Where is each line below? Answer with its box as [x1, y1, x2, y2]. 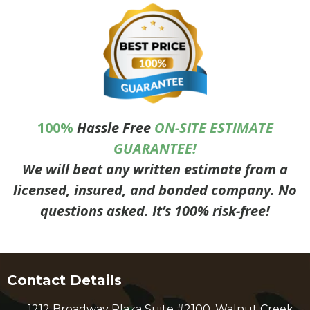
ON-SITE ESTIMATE [154, 118, 273, 138]
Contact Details [7, 271, 122, 289]
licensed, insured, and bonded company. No [13, 181, 297, 200]
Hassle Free [73, 118, 154, 138]
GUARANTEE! [113, 139, 197, 158]
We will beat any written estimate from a [22, 160, 288, 179]
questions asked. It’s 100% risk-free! [40, 201, 270, 221]
